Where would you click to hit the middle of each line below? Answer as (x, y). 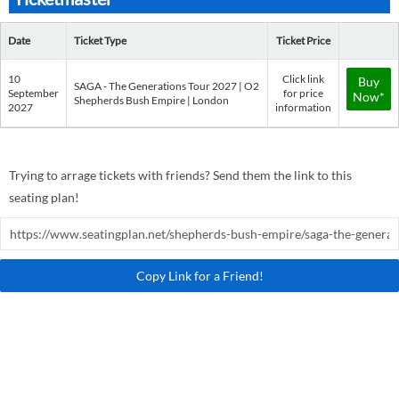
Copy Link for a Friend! (199, 276)
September (33, 93)
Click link (303, 79)
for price (303, 93)
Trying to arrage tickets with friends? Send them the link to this (180, 175)
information (303, 107)
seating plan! (44, 197)
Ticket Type (100, 41)
